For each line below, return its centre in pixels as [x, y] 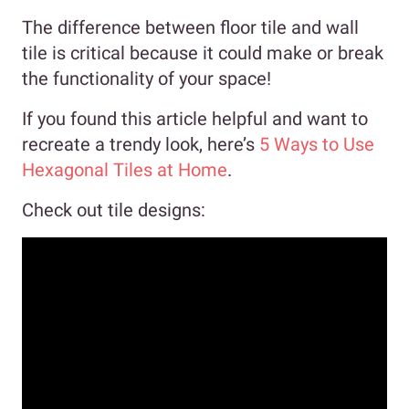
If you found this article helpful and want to [195, 118]
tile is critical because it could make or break [203, 52]
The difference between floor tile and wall [190, 27]
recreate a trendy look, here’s [141, 144]
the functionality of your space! [147, 78]
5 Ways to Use [317, 144]
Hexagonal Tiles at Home [125, 169]
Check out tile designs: [114, 210]
